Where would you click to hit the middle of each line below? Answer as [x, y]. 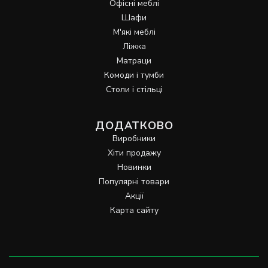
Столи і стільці [134, 89]
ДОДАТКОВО [134, 125]
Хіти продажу [134, 153]
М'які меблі [134, 32]
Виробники [134, 138]
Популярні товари [134, 181]
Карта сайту [134, 210]
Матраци [134, 60]
